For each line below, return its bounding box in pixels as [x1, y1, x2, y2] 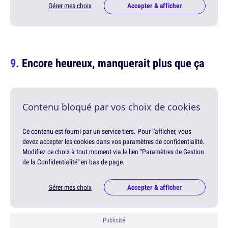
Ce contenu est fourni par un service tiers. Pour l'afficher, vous [22, 126, 191, 136]
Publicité [103, 215, 125, 224]
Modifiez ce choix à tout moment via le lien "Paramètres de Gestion [22, 147, 204, 156]
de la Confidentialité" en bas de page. [22, 157, 125, 166]
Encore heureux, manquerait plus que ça [22, 54, 205, 71]
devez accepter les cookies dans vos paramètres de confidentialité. [22, 136, 205, 146]
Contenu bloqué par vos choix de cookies [22, 100, 201, 113]
